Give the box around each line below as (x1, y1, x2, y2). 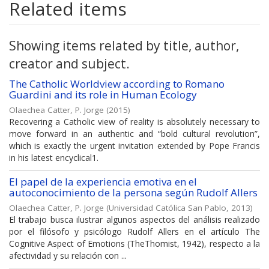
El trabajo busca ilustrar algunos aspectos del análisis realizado (9, 214, 260, 226)
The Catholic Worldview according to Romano (9, 77, 225, 91)
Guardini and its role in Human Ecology (9, 88, 197, 102)
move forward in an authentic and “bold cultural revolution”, (9, 128, 260, 140)
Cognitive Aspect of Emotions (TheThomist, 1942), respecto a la (9, 238, 260, 250)
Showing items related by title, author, (9, 37, 239, 55)
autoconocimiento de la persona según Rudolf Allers (9, 186, 258, 200)
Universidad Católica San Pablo (109, 202, 226, 214)
